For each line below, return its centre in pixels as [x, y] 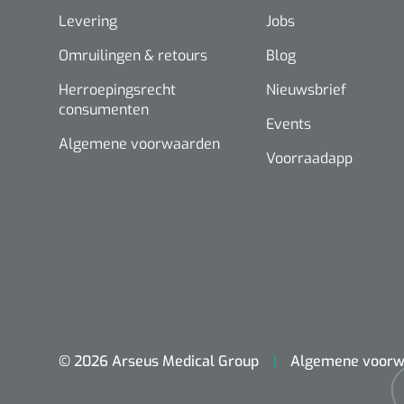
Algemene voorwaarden [139, 143]
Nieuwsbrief [306, 89]
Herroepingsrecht [117, 89]
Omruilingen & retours [133, 55]
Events [289, 124]
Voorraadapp [309, 158]
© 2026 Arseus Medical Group [159, 361]
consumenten [104, 109]
